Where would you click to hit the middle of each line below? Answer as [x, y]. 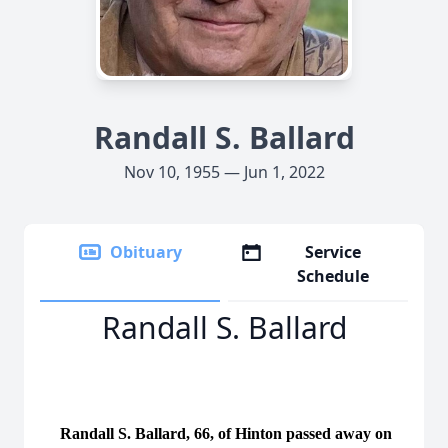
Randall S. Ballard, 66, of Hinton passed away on [216, 433]
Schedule [333, 276]
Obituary [146, 252]
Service [333, 252]
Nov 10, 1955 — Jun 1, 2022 [224, 172]
